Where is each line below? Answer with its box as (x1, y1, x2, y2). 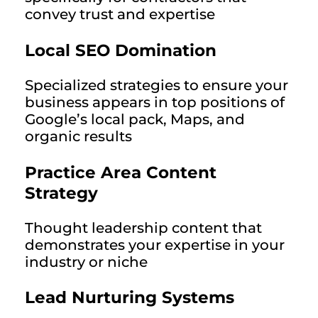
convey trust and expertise (25, 6, 215, 23)
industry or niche (25, 253, 148, 270)
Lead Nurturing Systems (25, 287, 234, 308)
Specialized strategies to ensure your (25, 77, 288, 94)
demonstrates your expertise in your (25, 236, 285, 253)
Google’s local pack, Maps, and (25, 111, 245, 128)
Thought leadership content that (25, 219, 262, 236)
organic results (25, 128, 132, 146)
